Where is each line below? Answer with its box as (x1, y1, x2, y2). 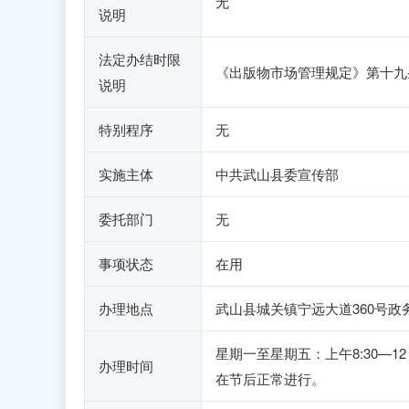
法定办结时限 (99, 49, 181, 68)
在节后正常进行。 (215, 369, 325, 388)
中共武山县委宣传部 (215, 164, 339, 184)
